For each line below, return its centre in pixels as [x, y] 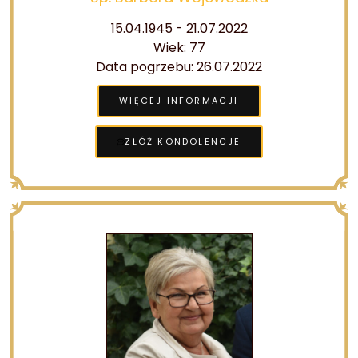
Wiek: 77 [179, 48]
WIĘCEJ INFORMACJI [179, 101]
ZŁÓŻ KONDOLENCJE [183, 141]
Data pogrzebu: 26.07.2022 [179, 67]
